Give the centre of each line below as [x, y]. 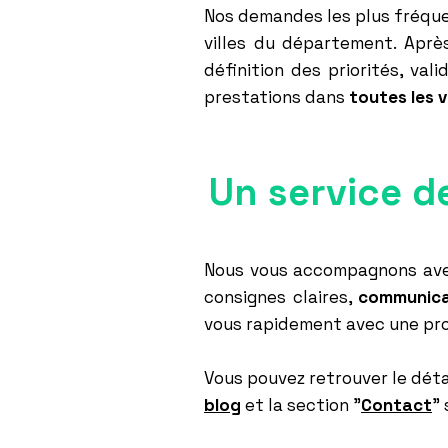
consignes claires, [281, 297]
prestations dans [276, 97]
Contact [396, 405]
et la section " [301, 405]
